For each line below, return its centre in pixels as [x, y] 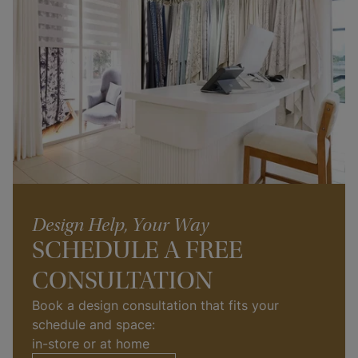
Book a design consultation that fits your [155, 305]
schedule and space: [95, 324]
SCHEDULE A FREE [137, 250]
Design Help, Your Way [120, 225]
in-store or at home [91, 343]
